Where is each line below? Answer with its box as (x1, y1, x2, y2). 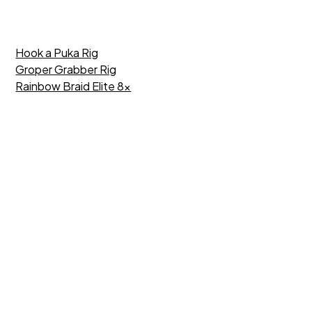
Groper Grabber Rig (15, 62, 117, 77)
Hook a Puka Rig (15, 45, 99, 60)
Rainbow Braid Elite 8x (15, 79, 132, 93)
